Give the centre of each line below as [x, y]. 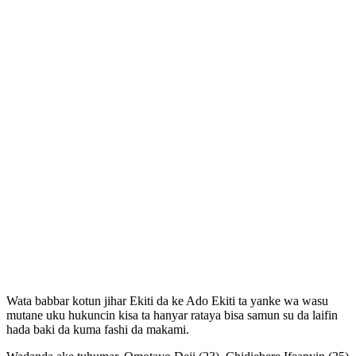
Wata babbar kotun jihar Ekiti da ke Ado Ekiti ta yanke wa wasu [167, 300]
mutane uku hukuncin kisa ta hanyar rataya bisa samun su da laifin [172, 315]
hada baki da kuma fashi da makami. [98, 329]
